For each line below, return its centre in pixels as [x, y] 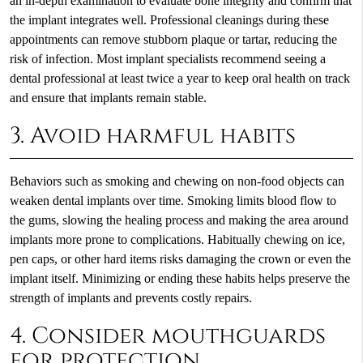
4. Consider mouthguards [167, 336]
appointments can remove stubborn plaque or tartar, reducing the [173, 39]
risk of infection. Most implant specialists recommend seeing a [167, 59]
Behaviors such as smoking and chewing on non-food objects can [177, 181]
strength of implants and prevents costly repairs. [130, 298]
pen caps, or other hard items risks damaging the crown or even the [180, 259]
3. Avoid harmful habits [152, 136]
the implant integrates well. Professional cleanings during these [169, 20]
